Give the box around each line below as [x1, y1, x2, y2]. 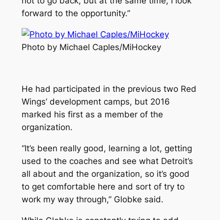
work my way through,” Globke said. [21, 194, 164, 205]
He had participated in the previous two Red [21, 84, 196, 94]
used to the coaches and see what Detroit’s [21, 156, 193, 166]
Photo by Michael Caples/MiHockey [21, 42, 161, 52]
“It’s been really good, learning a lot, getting [21, 143, 192, 154]
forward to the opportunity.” [21, 8, 130, 19]
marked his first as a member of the [21, 110, 163, 120]
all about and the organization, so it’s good [21, 169, 190, 179]
